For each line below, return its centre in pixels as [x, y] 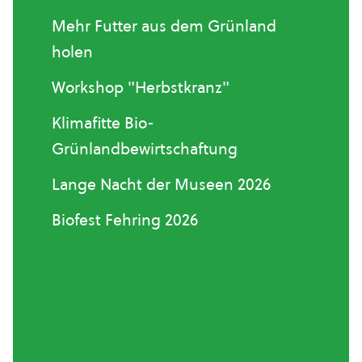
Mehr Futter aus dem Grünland [164, 26]
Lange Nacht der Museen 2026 [161, 184]
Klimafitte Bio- [103, 123]
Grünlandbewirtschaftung [145, 149]
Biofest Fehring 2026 [125, 220]
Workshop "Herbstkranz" [141, 87]
